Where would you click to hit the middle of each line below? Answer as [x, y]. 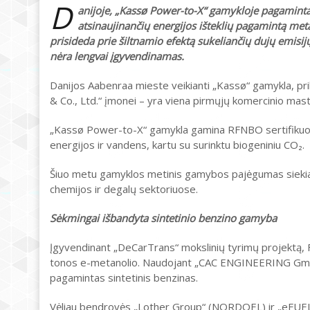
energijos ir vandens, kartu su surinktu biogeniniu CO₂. [177, 145]
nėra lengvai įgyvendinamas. [117, 56]
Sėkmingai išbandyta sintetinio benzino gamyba [163, 218]
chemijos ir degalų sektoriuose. [124, 189]
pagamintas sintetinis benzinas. [124, 277]
